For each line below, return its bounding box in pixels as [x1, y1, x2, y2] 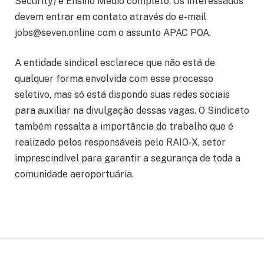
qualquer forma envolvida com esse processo [15, 73, 213, 85]
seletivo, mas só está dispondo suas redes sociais [15, 89, 230, 101]
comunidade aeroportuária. [15, 169, 134, 180]
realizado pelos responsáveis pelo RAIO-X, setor [15, 137, 226, 148]
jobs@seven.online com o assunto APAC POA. [15, 27, 211, 38]
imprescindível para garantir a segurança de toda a [15, 153, 240, 164]
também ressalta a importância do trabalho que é [15, 121, 233, 133]
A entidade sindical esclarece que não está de [15, 57, 215, 69]
